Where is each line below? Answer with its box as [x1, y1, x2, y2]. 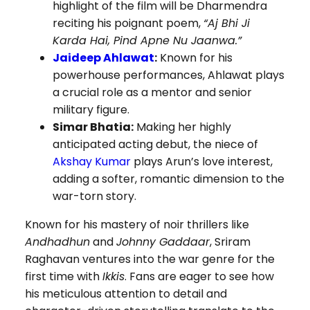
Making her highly [133, 119, 231, 136]
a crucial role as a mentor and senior [52, 84, 252, 101]
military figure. [52, 102, 129, 118]
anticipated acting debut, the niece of [52, 136, 258, 153]
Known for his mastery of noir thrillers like [24, 217, 249, 233]
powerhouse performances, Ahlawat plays [52, 67, 284, 84]
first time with [24, 268, 102, 285]
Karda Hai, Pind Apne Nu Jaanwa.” [52, 33, 241, 49]
